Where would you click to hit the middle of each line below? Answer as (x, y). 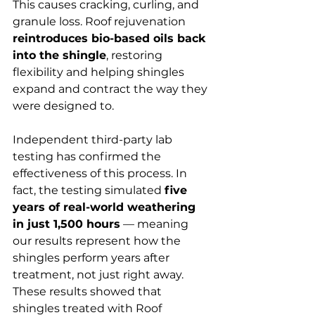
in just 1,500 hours (66, 224)
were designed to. (63, 105)
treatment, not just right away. (99, 274)
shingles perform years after (92, 257)
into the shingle (59, 55)
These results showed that (89, 291)
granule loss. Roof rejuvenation (101, 21)
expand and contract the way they (111, 89)
